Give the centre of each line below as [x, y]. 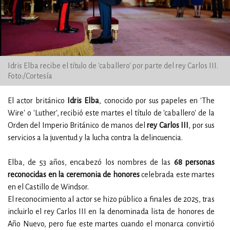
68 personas [194, 162]
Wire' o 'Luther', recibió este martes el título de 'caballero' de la [111, 113]
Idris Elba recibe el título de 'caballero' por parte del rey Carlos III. [113, 66]
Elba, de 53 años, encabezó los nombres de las [91, 162]
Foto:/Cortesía [30, 76]
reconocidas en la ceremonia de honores [74, 175]
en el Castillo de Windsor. [48, 187]
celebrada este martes [177, 175]
